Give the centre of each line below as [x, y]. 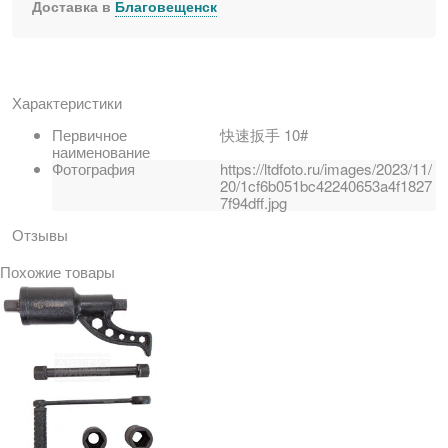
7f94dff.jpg [253, 203]
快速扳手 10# [263, 135]
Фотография [93, 169]
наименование [101, 152]
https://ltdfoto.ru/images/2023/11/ [325, 169]
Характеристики [67, 103]
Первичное [89, 135]
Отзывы [40, 235]
